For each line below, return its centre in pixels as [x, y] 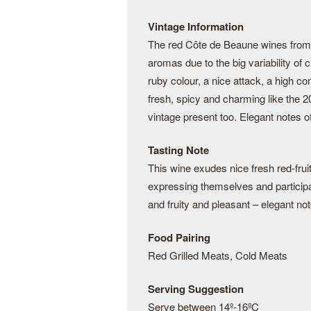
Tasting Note [178, 150]
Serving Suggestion [196, 289]
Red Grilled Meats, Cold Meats [218, 255]
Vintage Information [196, 26]
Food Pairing [179, 237]
